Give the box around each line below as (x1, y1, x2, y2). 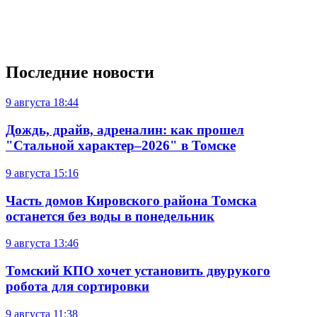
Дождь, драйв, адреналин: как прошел (6, 122, 244, 138)
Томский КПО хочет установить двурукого (6, 263, 270, 278)
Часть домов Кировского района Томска (6, 192, 257, 208)
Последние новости (6, 63, 154, 82)
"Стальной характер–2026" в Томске (6, 138, 236, 154)
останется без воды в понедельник (6, 208, 214, 224)
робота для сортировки (6, 278, 149, 294)
